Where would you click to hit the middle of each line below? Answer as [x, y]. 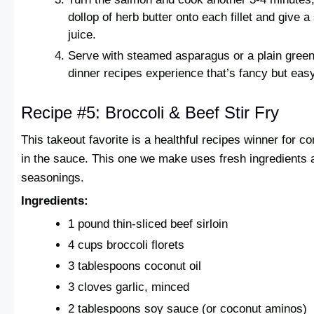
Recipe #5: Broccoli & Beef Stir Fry [150, 112]
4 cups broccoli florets [127, 245]
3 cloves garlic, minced [129, 287]
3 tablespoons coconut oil [135, 266]
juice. [82, 35]
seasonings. [53, 177]
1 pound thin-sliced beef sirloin [148, 224]
